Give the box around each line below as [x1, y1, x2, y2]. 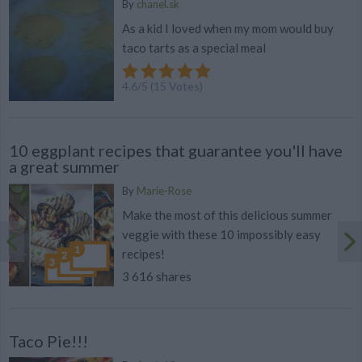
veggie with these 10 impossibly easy [122, 226, 321, 242]
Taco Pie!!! [9, 331, 88, 351]
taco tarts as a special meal [122, 40, 266, 55]
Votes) [166, 79, 203, 94]
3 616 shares [122, 269, 192, 284]
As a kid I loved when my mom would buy [122, 20, 334, 36]
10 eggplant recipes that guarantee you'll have [9, 141, 343, 161]
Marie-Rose [137, 184, 192, 198]
